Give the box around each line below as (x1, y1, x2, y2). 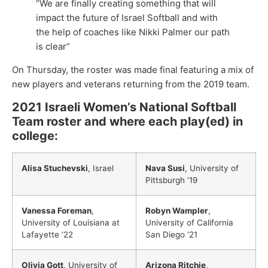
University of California (145, 218, 233, 228)
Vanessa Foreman (22, 206, 92, 216)
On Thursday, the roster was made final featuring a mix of (12, 63, 254, 75)
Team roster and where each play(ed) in (12, 114, 243, 129)
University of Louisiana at (22, 218, 120, 228)
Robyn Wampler (145, 206, 208, 216)
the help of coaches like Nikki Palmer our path (36, 26, 230, 38)
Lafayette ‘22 (22, 230, 73, 240)
